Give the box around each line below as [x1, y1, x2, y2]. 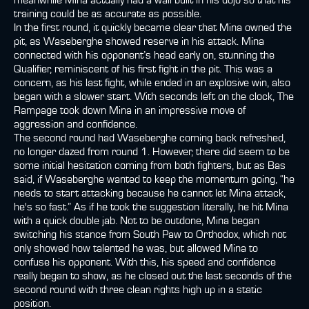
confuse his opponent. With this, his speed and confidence [14, 257, 276, 268]
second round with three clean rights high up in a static [14, 284, 262, 295]
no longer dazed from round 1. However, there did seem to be [14, 146, 290, 157]
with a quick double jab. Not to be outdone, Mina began [14, 215, 259, 226]
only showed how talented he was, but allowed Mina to [14, 243, 258, 254]
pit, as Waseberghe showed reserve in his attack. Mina [14, 36, 264, 47]
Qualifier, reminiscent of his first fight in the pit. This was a [14, 63, 272, 74]
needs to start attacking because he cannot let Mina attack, [14, 188, 286, 199]
